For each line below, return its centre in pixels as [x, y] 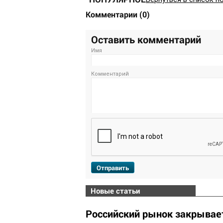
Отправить [113, 168]
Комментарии [112, 14]
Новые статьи [115, 191]
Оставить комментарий [146, 40]
